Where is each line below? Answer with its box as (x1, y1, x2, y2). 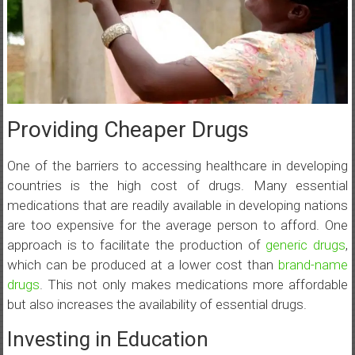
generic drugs (265, 237, 346, 254)
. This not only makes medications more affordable (39, 277, 349, 293)
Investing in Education (6, 327, 208, 352)
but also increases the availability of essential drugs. (6, 296, 307, 313)
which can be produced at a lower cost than (6, 257, 279, 273)
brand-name (278, 257, 349, 273)
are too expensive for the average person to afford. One (6, 217, 349, 234)
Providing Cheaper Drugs (6, 116, 249, 143)
